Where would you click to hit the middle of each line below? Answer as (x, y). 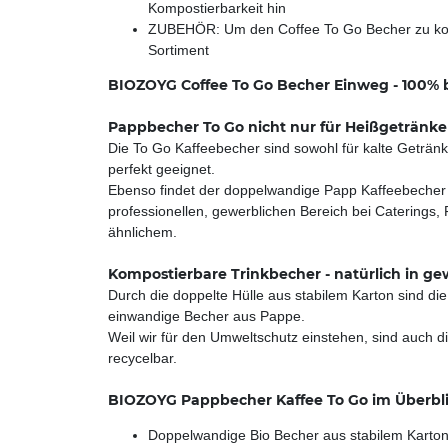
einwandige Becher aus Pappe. (206, 315)
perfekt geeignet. (161, 168)
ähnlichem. (142, 231)
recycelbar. (142, 357)
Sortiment (178, 49)
